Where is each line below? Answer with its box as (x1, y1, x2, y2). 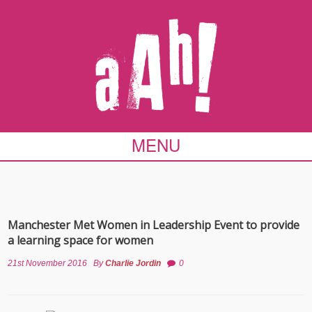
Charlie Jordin (105, 258, 162, 268)
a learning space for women (8, 233, 154, 248)
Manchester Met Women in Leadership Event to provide (8, 217, 300, 233)
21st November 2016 (8, 258, 88, 268)
